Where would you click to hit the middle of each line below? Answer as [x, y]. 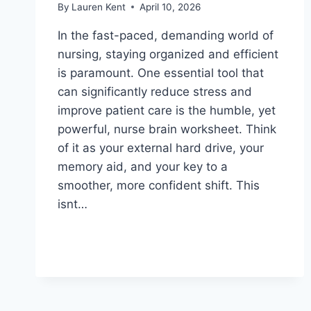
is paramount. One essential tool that [161, 73]
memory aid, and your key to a [143, 166]
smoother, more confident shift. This [159, 185]
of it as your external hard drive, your [161, 148]
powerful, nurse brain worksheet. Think [167, 129]
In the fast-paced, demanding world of [166, 35]
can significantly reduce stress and [155, 91]
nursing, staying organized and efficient [168, 54]
